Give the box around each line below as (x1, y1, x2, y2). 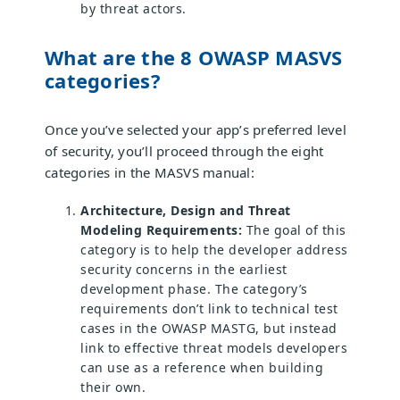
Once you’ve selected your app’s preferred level (45, 121, 346, 139)
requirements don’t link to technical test (80, 300, 338, 318)
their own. (80, 379, 146, 396)
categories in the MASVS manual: (45, 163, 254, 182)
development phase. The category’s (80, 280, 308, 298)
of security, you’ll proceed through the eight (45, 142, 324, 161)
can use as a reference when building (80, 359, 323, 377)
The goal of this (242, 221, 346, 239)
